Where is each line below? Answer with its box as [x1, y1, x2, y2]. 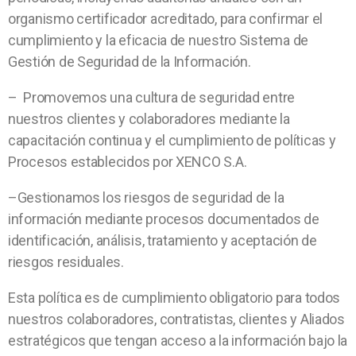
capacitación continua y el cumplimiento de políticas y [8, 132, 336, 149]
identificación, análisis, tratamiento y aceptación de [8, 232, 317, 249]
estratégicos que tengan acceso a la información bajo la [8, 332, 348, 349]
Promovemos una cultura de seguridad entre [23, 89, 296, 106]
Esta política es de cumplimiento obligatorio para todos [8, 289, 341, 306]
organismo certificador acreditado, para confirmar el [8, 10, 323, 27]
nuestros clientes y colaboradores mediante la [8, 110, 290, 127]
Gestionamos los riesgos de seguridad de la [17, 189, 284, 206]
